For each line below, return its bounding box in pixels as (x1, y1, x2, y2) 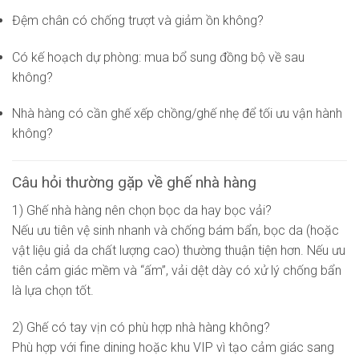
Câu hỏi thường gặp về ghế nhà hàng (12, 173, 256, 192)
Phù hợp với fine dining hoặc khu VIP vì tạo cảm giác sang (12, 339, 334, 355)
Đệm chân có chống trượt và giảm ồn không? (12, 12, 264, 28)
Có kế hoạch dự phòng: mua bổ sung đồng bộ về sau (12, 49, 305, 65)
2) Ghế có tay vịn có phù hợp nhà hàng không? (12, 319, 270, 335)
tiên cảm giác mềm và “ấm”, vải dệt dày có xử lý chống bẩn (12, 262, 341, 278)
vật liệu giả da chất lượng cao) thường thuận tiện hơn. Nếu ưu (12, 242, 345, 258)
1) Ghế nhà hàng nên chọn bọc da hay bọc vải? (12, 202, 272, 218)
